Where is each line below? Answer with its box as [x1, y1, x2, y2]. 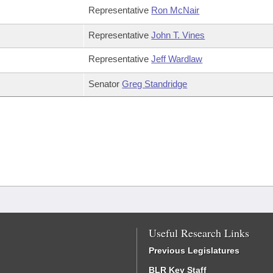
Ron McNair [151, 5, 200, 15]
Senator [88, 79, 122, 89]
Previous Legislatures [149, 246, 239, 255]
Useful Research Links [149, 225, 249, 240]
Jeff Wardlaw [151, 54, 203, 64]
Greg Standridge [122, 79, 188, 89]
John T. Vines [151, 30, 205, 40]
